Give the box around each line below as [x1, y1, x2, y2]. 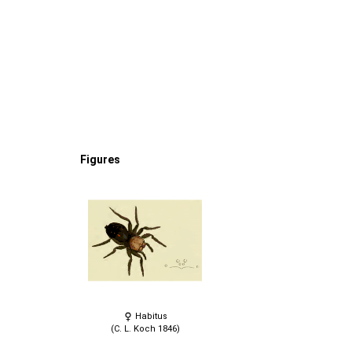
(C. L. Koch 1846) [110, 323, 180, 334]
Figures [80, 153, 120, 167]
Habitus [132, 310, 167, 321]
